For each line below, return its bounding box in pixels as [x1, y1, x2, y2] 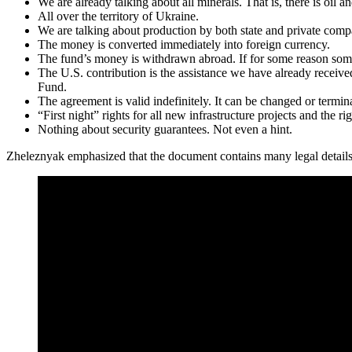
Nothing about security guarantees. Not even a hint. [38, 123, 292, 137]
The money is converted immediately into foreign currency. [38, 38, 330, 52]
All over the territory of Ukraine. [38, 9, 199, 24]
